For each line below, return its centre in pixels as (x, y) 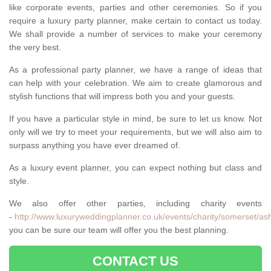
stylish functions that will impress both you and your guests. (123, 96)
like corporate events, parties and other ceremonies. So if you (135, 8)
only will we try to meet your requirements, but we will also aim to (135, 132)
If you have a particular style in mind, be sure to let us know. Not (135, 119)
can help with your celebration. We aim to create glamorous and (135, 83)
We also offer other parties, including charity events (135, 204)
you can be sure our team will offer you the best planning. (119, 230)
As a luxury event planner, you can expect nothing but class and (135, 168)
